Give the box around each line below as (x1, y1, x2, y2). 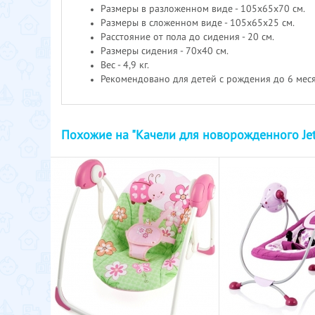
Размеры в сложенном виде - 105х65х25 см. (101, 18, 295, 28)
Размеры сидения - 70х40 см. (101, 46, 229, 56)
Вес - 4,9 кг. (101, 60, 149, 70)
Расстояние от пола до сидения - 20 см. (101, 32, 274, 42)
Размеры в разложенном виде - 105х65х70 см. (101, 4, 305, 14)
